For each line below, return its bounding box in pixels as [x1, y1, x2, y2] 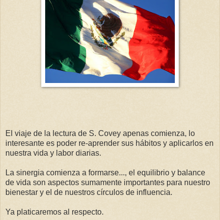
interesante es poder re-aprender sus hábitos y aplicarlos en [5, 138, 214, 147]
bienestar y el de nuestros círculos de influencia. [5, 188, 172, 196]
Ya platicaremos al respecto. [5, 207, 104, 216]
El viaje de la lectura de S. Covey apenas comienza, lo [5, 129, 195, 137]
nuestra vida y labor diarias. [5, 148, 101, 157]
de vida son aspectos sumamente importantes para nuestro [5, 178, 210, 187]
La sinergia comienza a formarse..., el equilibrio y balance [5, 168, 205, 177]
